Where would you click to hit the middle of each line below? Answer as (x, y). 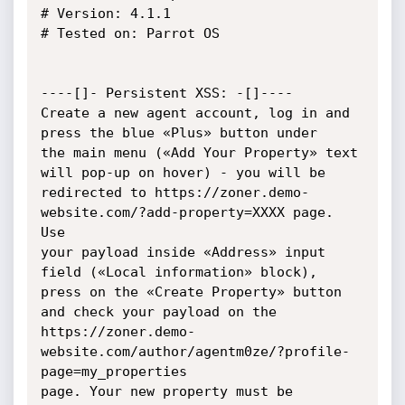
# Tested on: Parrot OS (130, 33)
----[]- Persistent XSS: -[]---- (166, 93)
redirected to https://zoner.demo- (174, 193)
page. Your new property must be (166, 391)
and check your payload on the (158, 312)
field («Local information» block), (179, 272)
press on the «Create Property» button (191, 292)
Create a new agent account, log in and (195, 113)
